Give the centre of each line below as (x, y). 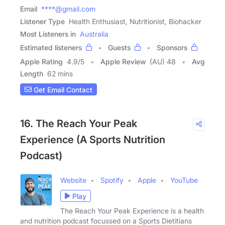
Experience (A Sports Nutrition (93, 140)
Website (73, 180)
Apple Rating (41, 62)
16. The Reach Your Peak (79, 124)
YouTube (184, 180)
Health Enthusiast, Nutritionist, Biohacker (135, 22)
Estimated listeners (51, 48)
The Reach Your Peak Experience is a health (132, 211)
